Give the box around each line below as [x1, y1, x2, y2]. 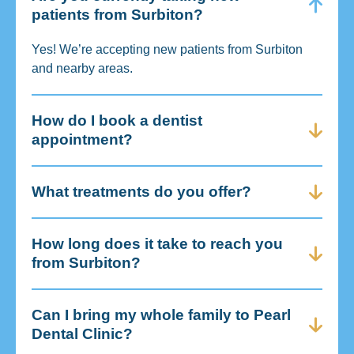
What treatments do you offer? [32, 183, 251, 200]
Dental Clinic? [32, 325, 133, 342]
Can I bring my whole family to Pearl [32, 306, 291, 323]
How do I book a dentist [32, 111, 202, 129]
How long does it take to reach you [32, 235, 283, 252]
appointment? [32, 130, 133, 148]
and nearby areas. [32, 61, 133, 75]
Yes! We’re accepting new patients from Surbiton [32, 42, 303, 56]
